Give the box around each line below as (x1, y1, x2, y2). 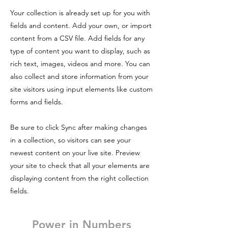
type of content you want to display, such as (10, 46, 150, 55)
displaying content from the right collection (10, 174, 149, 183)
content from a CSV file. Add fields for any (10, 34, 145, 43)
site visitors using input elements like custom (10, 84, 153, 94)
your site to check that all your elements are (10, 161, 150, 170)
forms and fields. (10, 97, 63, 106)
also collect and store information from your (10, 72, 149, 81)
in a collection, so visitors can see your (10, 135, 131, 145)
